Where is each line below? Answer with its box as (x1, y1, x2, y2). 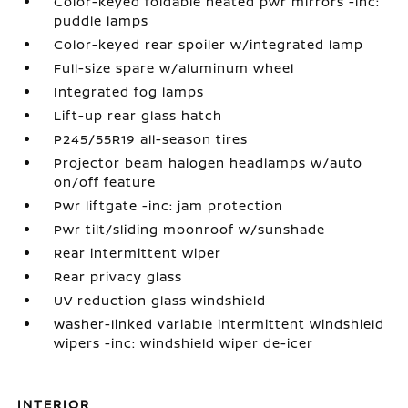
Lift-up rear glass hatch (54, 106, 223, 124)
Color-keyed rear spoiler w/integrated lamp (54, 35, 364, 53)
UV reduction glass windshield (54, 291, 267, 309)
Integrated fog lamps (54, 82, 205, 100)
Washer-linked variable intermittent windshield (54, 314, 385, 332)
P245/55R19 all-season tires (54, 129, 249, 148)
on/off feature (54, 172, 157, 190)
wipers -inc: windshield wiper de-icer (54, 333, 314, 352)
